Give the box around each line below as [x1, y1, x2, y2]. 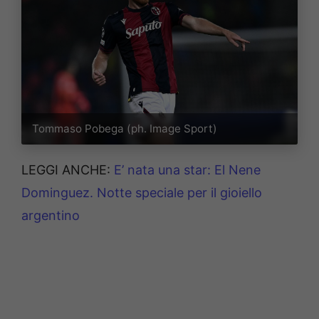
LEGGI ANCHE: [21, 162, 114, 177]
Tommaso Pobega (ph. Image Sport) [32, 122, 218, 136]
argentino [21, 207, 80, 223]
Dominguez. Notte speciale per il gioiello [21, 184, 262, 200]
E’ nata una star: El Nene [114, 162, 261, 177]
